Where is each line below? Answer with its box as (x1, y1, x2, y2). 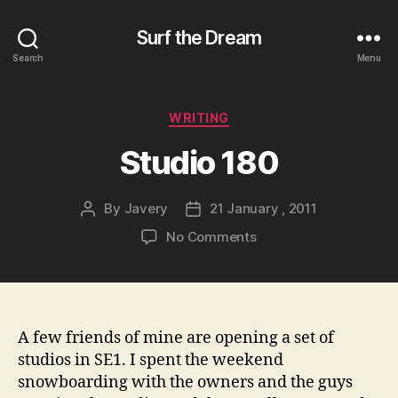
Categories (198, 105, 277, 123)
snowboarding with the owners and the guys (18, 371, 353, 393)
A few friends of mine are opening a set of (18, 327, 334, 348)
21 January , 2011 (210, 199, 317, 217)
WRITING (169, 110, 229, 125)
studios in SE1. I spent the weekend (18, 349, 283, 370)
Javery (123, 199, 169, 217)
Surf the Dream (137, 26, 261, 49)
